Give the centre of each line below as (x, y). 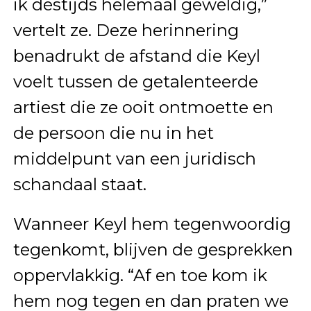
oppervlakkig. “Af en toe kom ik (140, 276)
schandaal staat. (79, 185)
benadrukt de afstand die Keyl (136, 56)
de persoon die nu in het (113, 133)
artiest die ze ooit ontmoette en (143, 108)
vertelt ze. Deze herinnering (126, 31)
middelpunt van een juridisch (134, 159)
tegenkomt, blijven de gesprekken (153, 250)
